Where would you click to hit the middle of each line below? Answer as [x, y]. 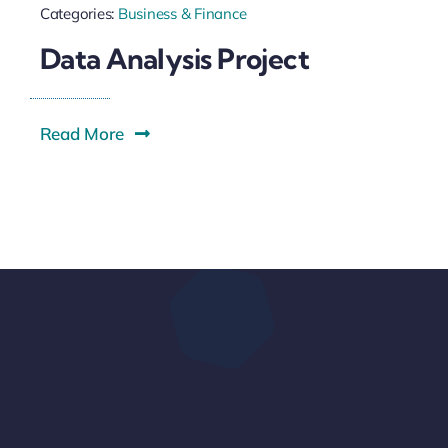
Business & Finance [182, 14]
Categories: [78, 14]
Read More [81, 133]
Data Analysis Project [174, 58]
